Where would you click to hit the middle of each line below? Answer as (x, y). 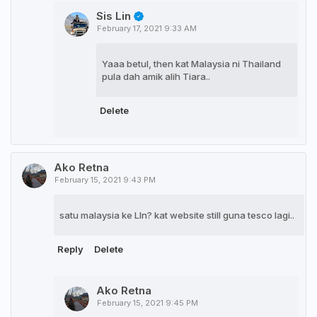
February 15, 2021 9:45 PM (148, 303)
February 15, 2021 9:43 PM (105, 180)
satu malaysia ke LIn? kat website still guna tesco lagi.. (177, 215)
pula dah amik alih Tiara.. (156, 77)
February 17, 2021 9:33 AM (147, 29)
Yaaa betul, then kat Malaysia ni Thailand (191, 64)
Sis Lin (114, 16)
